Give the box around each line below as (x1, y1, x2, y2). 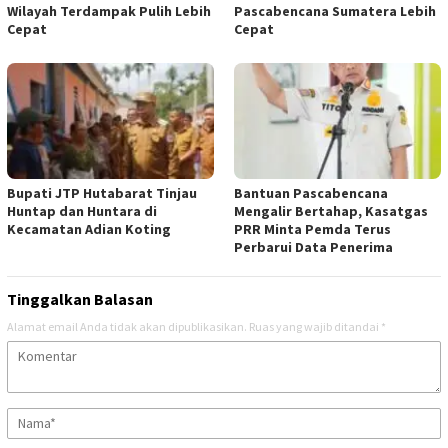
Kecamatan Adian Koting (7, 220, 171, 239)
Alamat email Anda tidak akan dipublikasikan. (7, 319, 247, 335)
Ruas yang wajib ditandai (249, 319, 381, 335)
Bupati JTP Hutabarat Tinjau (7, 184, 197, 203)
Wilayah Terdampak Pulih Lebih (7, 2, 211, 21)
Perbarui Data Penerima (234, 238, 393, 257)
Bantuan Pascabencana (234, 184, 388, 203)
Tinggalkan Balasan (7, 289, 153, 310)
